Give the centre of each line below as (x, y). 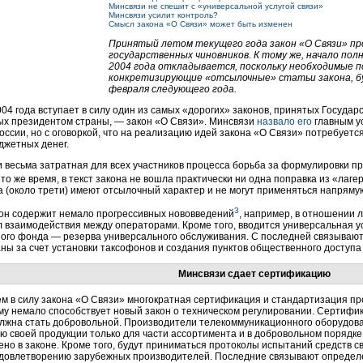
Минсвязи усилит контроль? (163, 15)
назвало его (284, 122)
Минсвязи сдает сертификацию (254, 274)
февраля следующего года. (173, 89)
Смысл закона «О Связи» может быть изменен (201, 24)
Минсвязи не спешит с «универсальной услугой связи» (216, 6)
